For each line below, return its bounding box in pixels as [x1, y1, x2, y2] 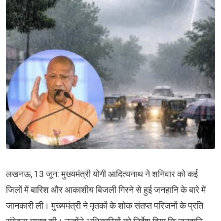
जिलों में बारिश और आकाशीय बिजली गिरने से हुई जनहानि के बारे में [6, 184, 206, 195]
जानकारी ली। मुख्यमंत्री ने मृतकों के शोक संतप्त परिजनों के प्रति [6, 200, 203, 211]
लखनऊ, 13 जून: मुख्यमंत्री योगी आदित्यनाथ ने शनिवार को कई [6, 169, 198, 179]
